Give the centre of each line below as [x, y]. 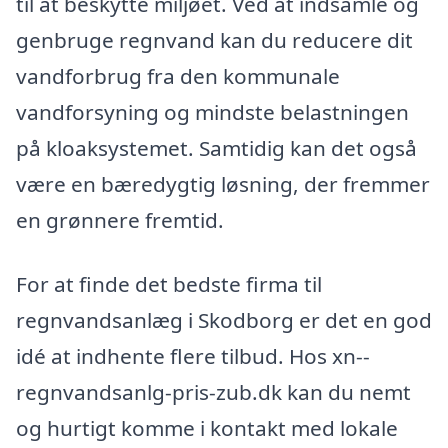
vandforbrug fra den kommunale [178, 76]
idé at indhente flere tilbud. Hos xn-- [193, 355]
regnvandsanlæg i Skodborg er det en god [224, 319]
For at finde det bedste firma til [169, 283]
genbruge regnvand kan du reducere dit [214, 40]
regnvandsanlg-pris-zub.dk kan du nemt [213, 391]
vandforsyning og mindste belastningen [212, 112]
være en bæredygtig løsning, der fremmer [223, 184]
